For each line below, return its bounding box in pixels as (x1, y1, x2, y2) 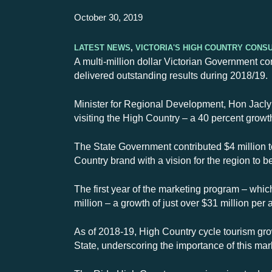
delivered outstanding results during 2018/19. (74, 70, 268, 81)
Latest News (74, 39, 131, 53)
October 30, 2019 (74, 12, 143, 22)
